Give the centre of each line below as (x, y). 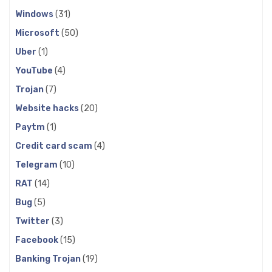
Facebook (38, 240)
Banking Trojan (49, 259)
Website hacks (48, 108)
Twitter (33, 221)
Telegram (37, 165)
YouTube (35, 70)
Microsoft (38, 33)
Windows (35, 14)
